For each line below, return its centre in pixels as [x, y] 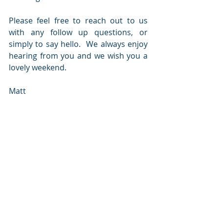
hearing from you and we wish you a [78, 56]
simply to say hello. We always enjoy [78, 44]
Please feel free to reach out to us [78, 21]
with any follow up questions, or [78, 32]
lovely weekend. [38, 67]
